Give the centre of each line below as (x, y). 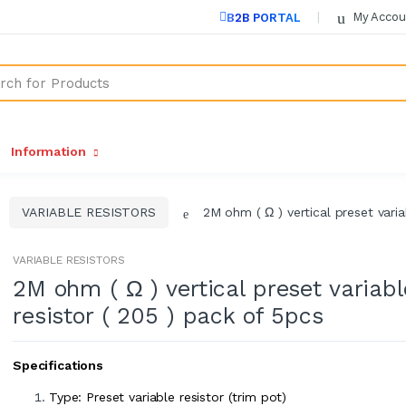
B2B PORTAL (263, 17)
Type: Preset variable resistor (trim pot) (168, 396)
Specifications (58, 365)
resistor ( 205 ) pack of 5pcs (168, 315)
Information (48, 152)
